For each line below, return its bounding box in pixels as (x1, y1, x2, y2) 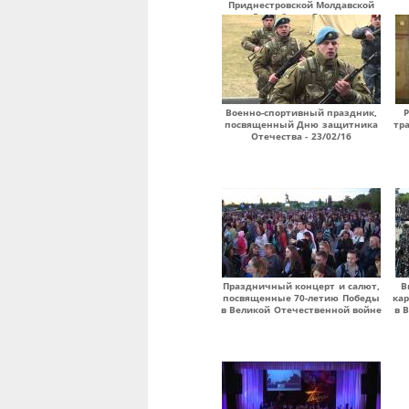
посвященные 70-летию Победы (222, 291, 381, 304)
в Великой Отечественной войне (220, 303, 383, 316)
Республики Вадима (252, 10, 351, 23)
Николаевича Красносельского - (224, 22, 379, 35)
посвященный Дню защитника (224, 118, 379, 131)
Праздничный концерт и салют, (222, 279, 381, 292)
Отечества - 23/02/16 (250, 130, 352, 142)
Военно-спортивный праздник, (225, 106, 378, 119)
